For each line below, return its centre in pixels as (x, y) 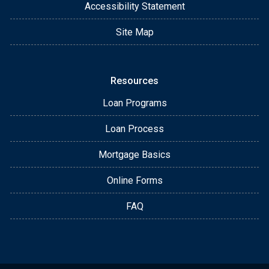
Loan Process (134, 129)
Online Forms (134, 181)
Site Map (134, 32)
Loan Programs (134, 103)
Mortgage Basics (134, 155)
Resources (134, 81)
